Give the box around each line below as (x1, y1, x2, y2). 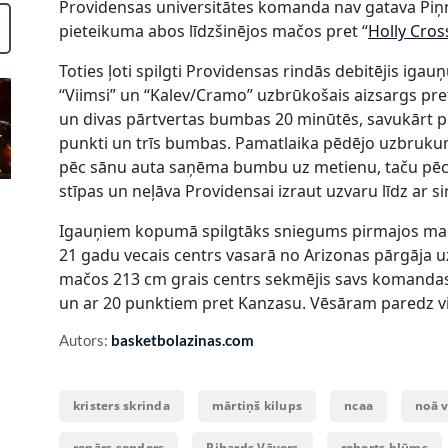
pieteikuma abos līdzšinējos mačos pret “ (59, 19, 368, 42)
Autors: (59, 330, 111, 349)
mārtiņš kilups (211, 396, 303, 414)
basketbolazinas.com (111, 330, 254, 349)
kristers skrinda (73, 396, 170, 414)
